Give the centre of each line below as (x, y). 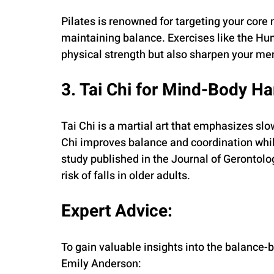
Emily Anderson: (101, 264)
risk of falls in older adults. (126, 176)
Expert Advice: (117, 211)
